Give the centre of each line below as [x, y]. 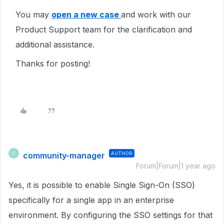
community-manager [64, 155]
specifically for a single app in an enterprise [91, 200]
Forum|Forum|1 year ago [176, 166]
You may [33, 14]
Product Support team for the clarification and [104, 29]
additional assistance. [56, 44]
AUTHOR [122, 153]
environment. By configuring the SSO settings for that [110, 215]
